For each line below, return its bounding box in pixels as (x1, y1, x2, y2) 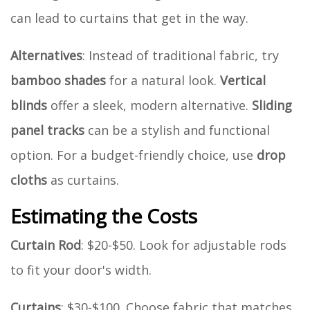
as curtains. (47, 171, 119, 188)
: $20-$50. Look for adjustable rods (81, 236, 286, 253)
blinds (10, 96, 47, 113)
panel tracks (10, 121, 84, 138)
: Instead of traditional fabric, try (82, 46, 279, 64)
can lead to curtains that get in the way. (10, 9, 248, 26)
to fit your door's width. (10, 261, 152, 278)
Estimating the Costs (10, 202, 197, 229)
